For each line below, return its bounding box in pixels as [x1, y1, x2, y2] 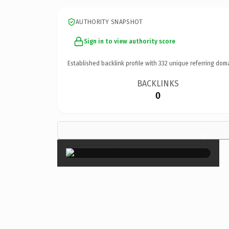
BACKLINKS [137, 78, 179, 88]
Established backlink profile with [67, 59, 158, 67]
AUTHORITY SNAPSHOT [76, 18, 143, 26]
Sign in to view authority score [84, 37, 175, 45]
